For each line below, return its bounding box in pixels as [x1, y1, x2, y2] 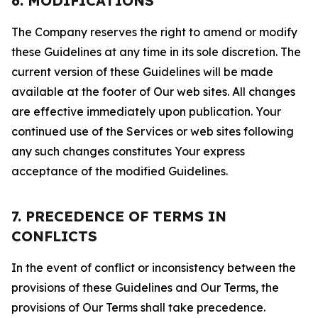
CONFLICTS [11, 227, 97, 245]
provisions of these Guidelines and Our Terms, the [11, 280, 279, 295]
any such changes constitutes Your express [11, 144, 245, 158]
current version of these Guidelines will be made [11, 65, 273, 79]
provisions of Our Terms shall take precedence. [11, 300, 265, 314]
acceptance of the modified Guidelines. [11, 164, 228, 178]
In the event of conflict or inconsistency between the [11, 261, 296, 275]
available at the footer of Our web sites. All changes [11, 84, 295, 99]
